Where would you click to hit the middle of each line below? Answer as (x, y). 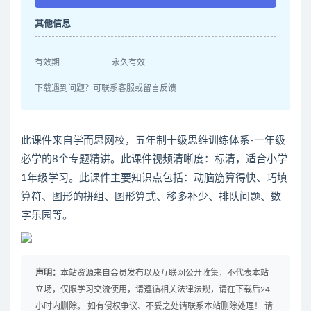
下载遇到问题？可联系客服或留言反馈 (106, 89)
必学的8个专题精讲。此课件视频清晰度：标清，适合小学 (154, 160)
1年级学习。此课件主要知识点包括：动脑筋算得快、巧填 (154, 178)
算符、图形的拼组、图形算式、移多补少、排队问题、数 (151, 197)
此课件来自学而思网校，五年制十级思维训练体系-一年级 (153, 141)
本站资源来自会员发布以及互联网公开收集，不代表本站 (165, 273)
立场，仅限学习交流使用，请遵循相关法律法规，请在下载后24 (153, 290)
